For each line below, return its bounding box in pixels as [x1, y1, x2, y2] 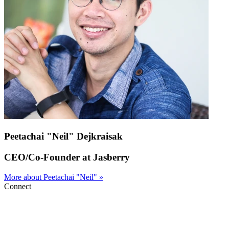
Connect [4, 181, 31, 191]
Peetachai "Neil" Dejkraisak [4, 131, 123, 142]
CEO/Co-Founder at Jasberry [4, 151, 130, 163]
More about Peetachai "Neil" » [4, 172, 103, 181]
